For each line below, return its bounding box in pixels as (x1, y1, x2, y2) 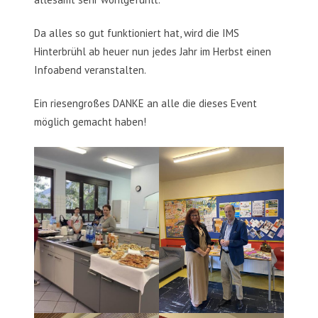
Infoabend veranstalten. (34, 63, 146, 77)
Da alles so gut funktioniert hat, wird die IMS (34, 26, 239, 40)
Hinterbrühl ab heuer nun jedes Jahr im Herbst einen (34, 45, 271, 59)
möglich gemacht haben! (34, 115, 146, 129)
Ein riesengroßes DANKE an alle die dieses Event (34, 97, 257, 111)
